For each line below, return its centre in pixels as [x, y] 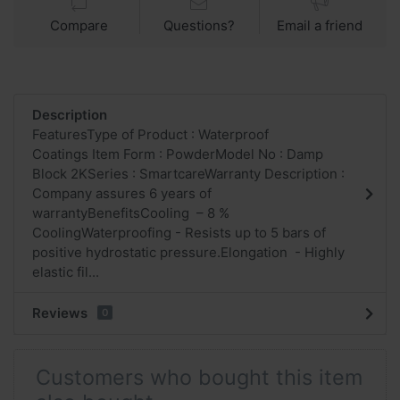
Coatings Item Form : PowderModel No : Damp [178, 154]
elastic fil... [66, 271]
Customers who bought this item [199, 378]
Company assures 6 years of [122, 193]
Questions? [200, 25]
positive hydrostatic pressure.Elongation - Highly [188, 252]
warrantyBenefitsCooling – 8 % [131, 212]
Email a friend [320, 25]
